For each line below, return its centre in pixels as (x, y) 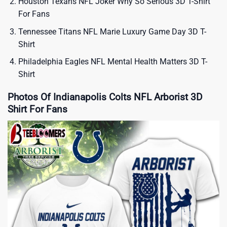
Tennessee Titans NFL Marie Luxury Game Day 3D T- (112, 31)
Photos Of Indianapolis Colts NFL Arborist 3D (105, 97)
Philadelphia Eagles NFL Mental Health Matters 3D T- (112, 62)
